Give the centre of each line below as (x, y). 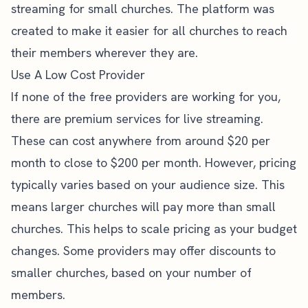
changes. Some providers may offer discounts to (143, 251)
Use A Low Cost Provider (78, 75)
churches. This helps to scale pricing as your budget (154, 229)
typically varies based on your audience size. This (148, 185)
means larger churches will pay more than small (143, 207)
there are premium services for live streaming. (137, 119)
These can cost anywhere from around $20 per (141, 141)
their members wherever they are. (104, 53)
